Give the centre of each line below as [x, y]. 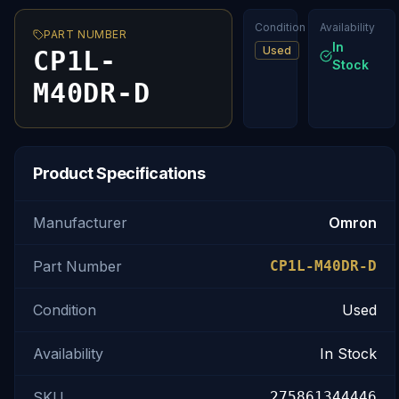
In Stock [348, 354]
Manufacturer [80, 223]
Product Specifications [119, 173]
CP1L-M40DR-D [323, 266]
